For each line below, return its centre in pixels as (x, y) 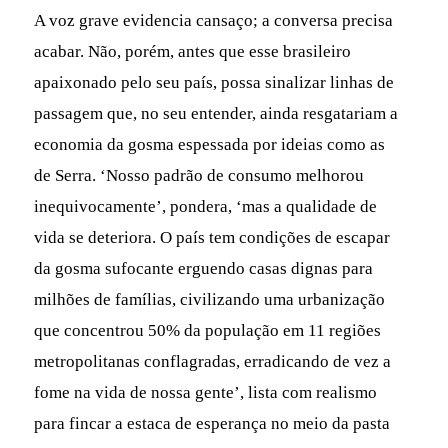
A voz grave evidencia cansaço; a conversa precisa (214, 20)
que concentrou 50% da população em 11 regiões (208, 330)
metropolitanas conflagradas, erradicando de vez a (213, 361)
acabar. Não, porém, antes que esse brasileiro (193, 51)
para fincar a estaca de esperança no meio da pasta (212, 423)
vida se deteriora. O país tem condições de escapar (212, 237)
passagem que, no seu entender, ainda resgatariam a (216, 113)
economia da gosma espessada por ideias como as (210, 144)
